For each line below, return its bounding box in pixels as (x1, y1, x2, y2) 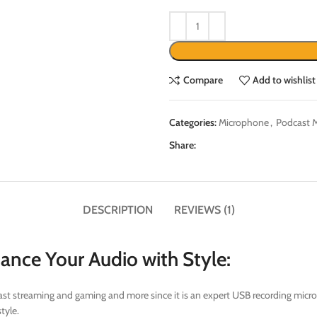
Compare (183, 74, 223, 87)
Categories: (169, 115, 217, 129)
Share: (169, 138, 196, 151)
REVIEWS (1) (173, 202, 235, 217)
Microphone (219, 115, 269, 129)
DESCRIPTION (82, 202, 153, 217)
